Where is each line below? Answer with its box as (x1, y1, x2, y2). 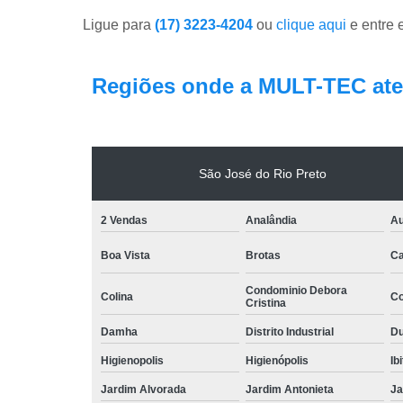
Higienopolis (101, 354, 164, 367)
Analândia (246, 213, 297, 227)
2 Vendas (101, 213, 148, 227)
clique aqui (276, 16, 346, 32)
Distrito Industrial (246, 325, 334, 338)
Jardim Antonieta (246, 382, 334, 396)
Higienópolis (246, 354, 309, 367)
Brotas (246, 248, 281, 262)
